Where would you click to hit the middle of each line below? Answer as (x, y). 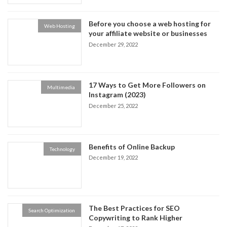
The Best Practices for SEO (135, 208)
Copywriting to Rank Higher (136, 217)
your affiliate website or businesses (148, 33)
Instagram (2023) (118, 95)
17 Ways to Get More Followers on (147, 85)
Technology (63, 149)
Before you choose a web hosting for (150, 24)
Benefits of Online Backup (132, 146)
